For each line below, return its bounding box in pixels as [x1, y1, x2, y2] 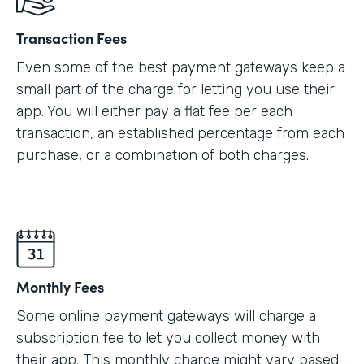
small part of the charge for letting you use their [16, 80, 335, 99]
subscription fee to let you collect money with [16, 329, 320, 348]
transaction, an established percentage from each [16, 124, 344, 143]
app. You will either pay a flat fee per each [16, 102, 292, 121]
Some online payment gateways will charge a [16, 307, 316, 326]
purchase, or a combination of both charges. [16, 146, 309, 165]
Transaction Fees [16, 28, 127, 49]
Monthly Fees [16, 276, 104, 297]
